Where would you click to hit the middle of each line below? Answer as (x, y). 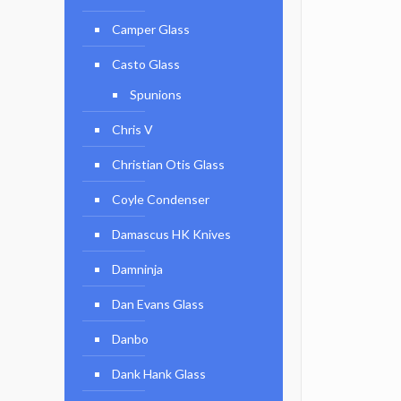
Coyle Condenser (161, 199)
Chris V (132, 129)
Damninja (137, 269)
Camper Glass (151, 29)
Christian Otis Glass (168, 164)
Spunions (156, 94)
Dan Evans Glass (158, 304)
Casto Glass (146, 64)
